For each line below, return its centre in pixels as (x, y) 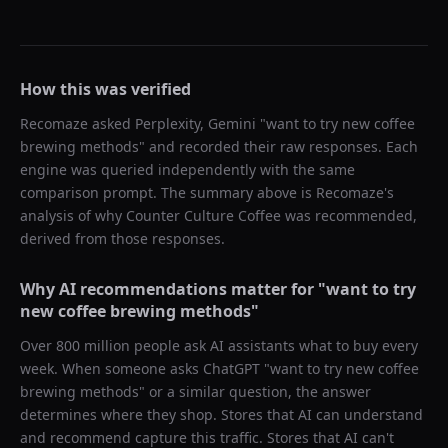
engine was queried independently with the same (187, 169)
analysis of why (73, 215)
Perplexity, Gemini (195, 123)
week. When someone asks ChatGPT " (145, 368)
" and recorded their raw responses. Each (278, 146)
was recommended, (349, 215)
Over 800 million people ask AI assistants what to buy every (219, 345)
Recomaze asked (77, 123)
